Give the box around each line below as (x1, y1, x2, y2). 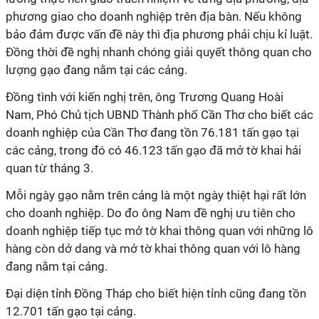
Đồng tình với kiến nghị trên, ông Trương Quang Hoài (6, 90, 283, 104)
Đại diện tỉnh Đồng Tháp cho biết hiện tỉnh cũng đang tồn (6, 286, 306, 300)
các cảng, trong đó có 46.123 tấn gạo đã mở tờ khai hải (6, 143, 301, 157)
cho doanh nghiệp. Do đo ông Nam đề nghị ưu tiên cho (6, 206, 296, 220)
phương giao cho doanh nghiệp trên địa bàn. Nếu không (6, 9, 302, 23)
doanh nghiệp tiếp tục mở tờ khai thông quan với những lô (6, 224, 313, 238)
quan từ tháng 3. (6, 161, 96, 175)
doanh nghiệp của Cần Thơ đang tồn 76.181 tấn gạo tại (6, 125, 299, 140)
